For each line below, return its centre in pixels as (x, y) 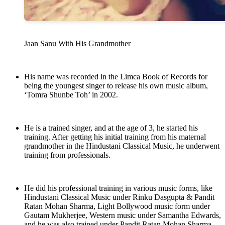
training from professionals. (67, 155)
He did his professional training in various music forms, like (118, 188)
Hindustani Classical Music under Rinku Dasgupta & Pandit (119, 197)
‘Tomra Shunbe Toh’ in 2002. (71, 95)
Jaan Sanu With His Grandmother (77, 44)
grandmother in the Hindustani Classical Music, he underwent (122, 146)
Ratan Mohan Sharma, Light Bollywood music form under (117, 206)
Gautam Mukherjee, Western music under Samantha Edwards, (123, 215)
